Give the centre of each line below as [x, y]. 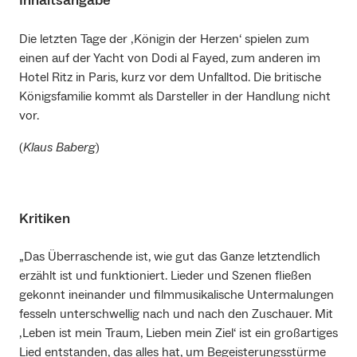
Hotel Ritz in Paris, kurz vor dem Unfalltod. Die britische [170, 77]
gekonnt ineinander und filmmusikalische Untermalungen [177, 295]
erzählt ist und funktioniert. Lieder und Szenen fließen [165, 276]
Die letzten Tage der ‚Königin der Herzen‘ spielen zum [164, 39]
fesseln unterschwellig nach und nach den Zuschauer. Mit [176, 314]
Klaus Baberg [59, 147]
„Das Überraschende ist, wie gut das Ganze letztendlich [170, 257]
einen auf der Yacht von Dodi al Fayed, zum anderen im [170, 58]
